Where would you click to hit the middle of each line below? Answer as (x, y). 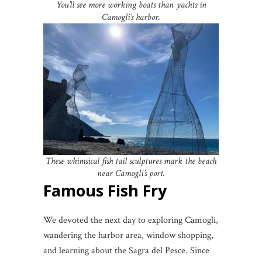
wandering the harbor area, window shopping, (128, 236)
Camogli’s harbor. (131, 18)
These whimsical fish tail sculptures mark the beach (131, 161)
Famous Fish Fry (105, 191)
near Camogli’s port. (131, 174)
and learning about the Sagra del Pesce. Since (126, 251)
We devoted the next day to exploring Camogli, (131, 220)
